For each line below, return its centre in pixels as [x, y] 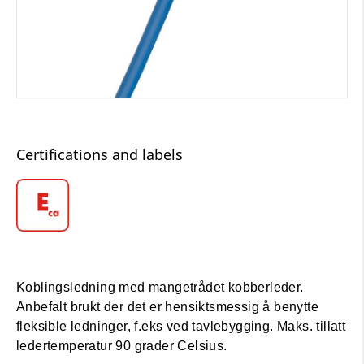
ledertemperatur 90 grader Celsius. [122, 345]
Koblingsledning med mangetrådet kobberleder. [160, 287]
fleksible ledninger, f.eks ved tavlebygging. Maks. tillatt [181, 326]
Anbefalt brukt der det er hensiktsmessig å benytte [167, 306]
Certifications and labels [100, 154]
